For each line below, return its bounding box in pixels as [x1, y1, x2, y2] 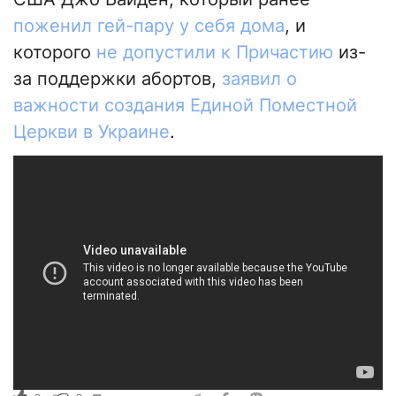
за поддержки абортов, [13, 68, 222, 90]
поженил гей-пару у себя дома [13, 15, 285, 37]
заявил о [222, 68, 297, 90]
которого [13, 42, 96, 64]
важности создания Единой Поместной [13, 95, 357, 117]
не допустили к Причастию [96, 42, 333, 64]
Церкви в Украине [13, 121, 170, 143]
